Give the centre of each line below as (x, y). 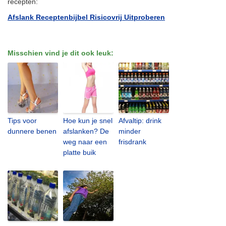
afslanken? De (86, 131)
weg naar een (85, 142)
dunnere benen (32, 131)
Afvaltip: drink (140, 120)
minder (130, 131)
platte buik (79, 152)
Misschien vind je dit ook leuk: (61, 53)
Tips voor (22, 120)
